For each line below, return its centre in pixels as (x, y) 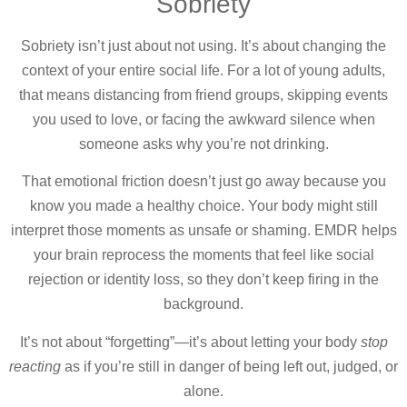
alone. (203, 391)
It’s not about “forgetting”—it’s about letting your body (190, 342)
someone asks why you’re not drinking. (203, 144)
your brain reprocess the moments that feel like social (203, 255)
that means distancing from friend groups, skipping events (203, 94)
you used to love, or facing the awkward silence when (203, 119)
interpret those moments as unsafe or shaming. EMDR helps (203, 231)
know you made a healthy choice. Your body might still (203, 206)
